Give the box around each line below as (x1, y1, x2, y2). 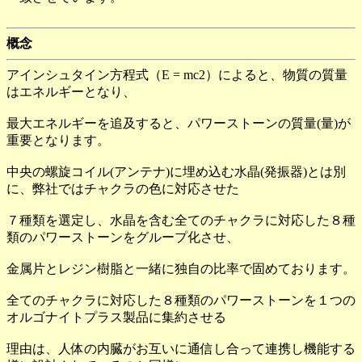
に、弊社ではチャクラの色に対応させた (6, 182, 239, 196)
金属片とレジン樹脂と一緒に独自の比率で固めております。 (6, 262, 356, 276)
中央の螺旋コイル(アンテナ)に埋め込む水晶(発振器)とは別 (6, 165, 346, 179)
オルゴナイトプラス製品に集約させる (6, 310, 226, 325)
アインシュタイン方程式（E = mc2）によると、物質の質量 (6, 68, 347, 82)
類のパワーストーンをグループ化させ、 (6, 230, 239, 245)
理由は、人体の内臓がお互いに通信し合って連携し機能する (6, 342, 356, 356)
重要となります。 (6, 133, 110, 148)
